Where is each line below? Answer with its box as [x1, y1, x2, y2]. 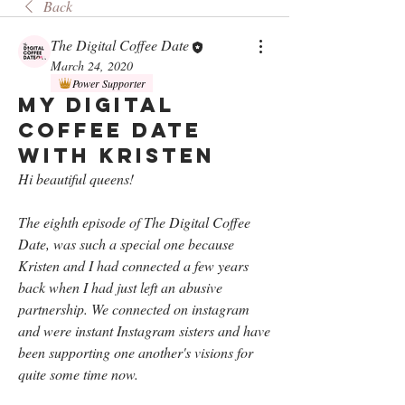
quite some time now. [18, 363, 142, 383]
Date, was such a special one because [18, 233, 234, 253]
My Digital [18, 91, 174, 118]
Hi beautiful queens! [18, 168, 134, 188]
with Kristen [18, 142, 215, 168]
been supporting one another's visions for [18, 342, 253, 362]
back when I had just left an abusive [18, 277, 222, 297]
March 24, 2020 [51, 56, 133, 74]
